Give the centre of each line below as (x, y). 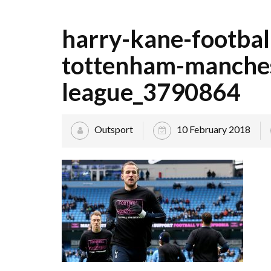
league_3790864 (151, 92)
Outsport (114, 129)
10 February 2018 (214, 129)
